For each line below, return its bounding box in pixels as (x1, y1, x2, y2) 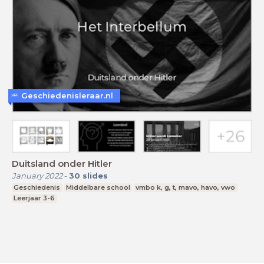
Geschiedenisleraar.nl (21, 90, 113, 100)
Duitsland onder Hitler (12, 158, 112, 170)
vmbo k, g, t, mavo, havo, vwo (136, 183, 236, 192)
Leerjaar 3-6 (14, 194, 55, 203)
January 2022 (12, 171, 62, 181)
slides (82, 171, 108, 181)
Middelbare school (65, 183, 130, 192)
